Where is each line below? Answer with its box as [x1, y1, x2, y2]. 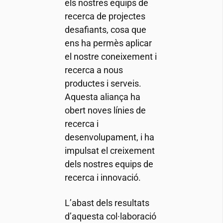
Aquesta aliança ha [64, 92, 140, 103]
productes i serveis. [64, 78, 141, 89]
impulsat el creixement [64, 145, 155, 156]
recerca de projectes [64, 11, 145, 22]
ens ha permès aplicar [64, 38, 152, 49]
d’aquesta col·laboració [64, 211, 156, 222]
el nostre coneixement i [64, 51, 157, 62]
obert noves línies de [64, 105, 146, 116]
